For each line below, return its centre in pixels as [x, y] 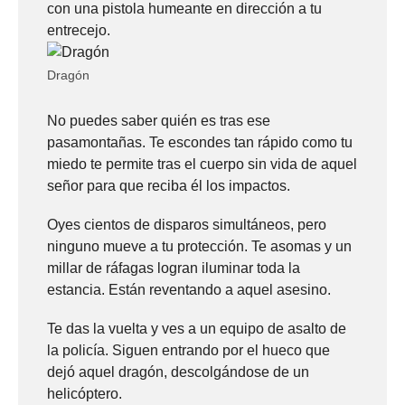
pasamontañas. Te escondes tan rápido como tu [200, 143]
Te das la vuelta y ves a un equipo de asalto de [197, 329]
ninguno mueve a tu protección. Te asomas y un [199, 247]
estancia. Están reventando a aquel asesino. [189, 290]
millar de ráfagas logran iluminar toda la [174, 268]
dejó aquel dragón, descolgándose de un [178, 372]
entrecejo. [79, 31]
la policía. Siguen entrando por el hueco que [188, 351]
